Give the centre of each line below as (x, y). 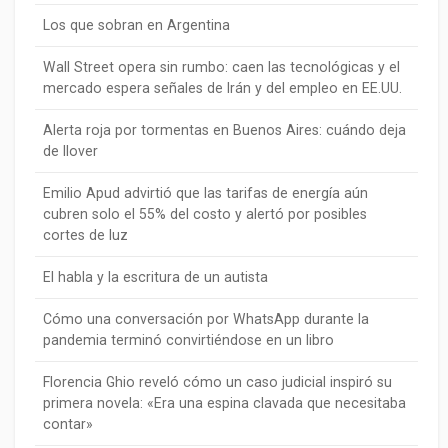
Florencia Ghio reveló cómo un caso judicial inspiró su (217, 382)
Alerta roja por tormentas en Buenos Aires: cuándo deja (224, 130)
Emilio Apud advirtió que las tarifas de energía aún (205, 193)
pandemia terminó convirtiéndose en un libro (188, 340)
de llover (70, 151)
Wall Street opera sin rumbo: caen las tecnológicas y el (221, 67)
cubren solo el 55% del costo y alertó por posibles (205, 214)
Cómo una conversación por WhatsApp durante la (206, 319)
